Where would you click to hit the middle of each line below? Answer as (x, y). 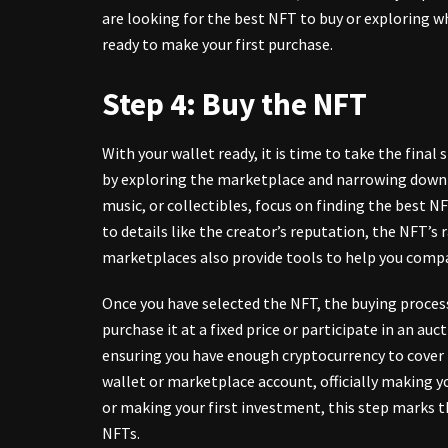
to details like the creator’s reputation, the (250, 231)
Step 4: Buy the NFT (234, 103)
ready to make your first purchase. (217, 43)
